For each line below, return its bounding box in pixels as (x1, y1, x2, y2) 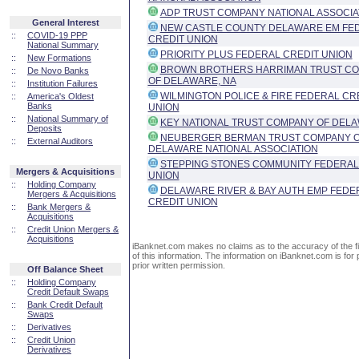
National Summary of (27, 114, 108, 123)
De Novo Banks (27, 66, 89, 75)
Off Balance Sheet (27, 264, 103, 274)
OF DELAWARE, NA (147, 75, 236, 87)
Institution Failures (27, 79, 98, 88)
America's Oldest (27, 91, 94, 101)
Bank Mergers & (27, 202, 91, 212)
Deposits (27, 123, 62, 133)
